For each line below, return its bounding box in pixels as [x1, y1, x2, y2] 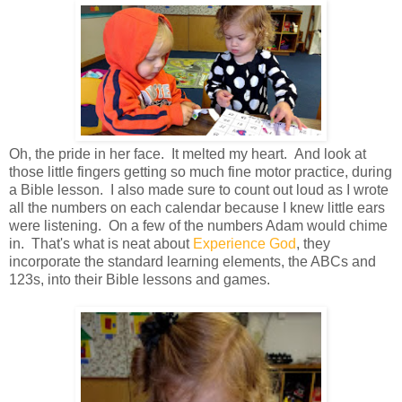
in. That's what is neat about [9, 235, 193, 251]
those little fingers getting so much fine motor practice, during [9, 163, 392, 179]
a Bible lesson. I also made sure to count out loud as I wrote [9, 181, 389, 197]
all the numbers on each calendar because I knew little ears [9, 199, 385, 215]
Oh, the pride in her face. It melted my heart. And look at [9, 145, 366, 162]
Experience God [193, 235, 296, 251]
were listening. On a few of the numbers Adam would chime [9, 217, 388, 233]
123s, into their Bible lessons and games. [9, 271, 270, 287]
